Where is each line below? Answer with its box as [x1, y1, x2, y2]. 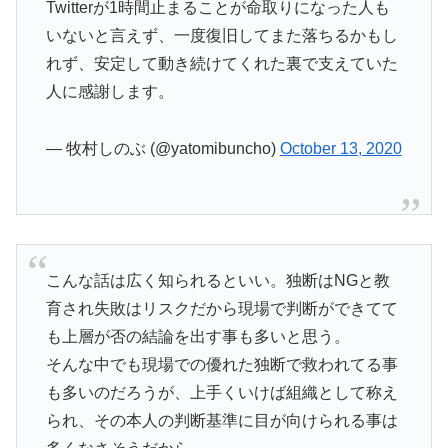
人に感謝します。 [45, 82, 174, 100]
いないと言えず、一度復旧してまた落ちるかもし [45, 26, 398, 44]
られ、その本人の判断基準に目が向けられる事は [45, 412, 398, 430]
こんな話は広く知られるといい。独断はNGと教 [45, 272, 390, 290]
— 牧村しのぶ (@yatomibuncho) [45, 139, 280, 157]
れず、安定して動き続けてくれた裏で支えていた [45, 54, 398, 72]
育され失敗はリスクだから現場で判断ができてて [45, 300, 398, 318]
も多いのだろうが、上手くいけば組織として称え [45, 384, 398, 402]
